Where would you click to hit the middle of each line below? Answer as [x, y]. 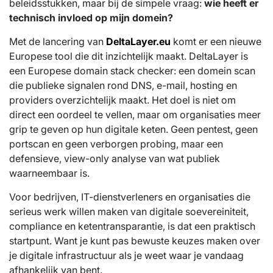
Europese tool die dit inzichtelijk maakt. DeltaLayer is [129, 56]
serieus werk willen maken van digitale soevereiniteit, [129, 211]
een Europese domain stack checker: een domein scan [132, 70]
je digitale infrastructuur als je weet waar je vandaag [126, 255]
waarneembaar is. [49, 173]
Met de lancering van [58, 41]
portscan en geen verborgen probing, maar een [116, 144]
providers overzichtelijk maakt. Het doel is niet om [122, 100]
